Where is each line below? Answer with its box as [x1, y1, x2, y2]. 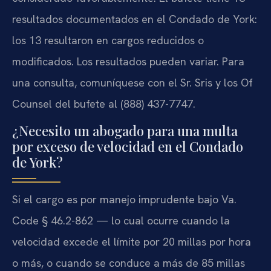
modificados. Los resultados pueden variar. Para [12, 54, 244, 68]
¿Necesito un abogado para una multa [12, 122, 238, 140]
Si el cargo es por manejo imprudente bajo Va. [12, 192, 237, 207]
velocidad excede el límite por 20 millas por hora [12, 235, 251, 249]
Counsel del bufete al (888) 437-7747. [12, 96, 195, 111]
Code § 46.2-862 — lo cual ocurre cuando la [12, 214, 230, 228]
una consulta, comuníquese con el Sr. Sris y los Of [12, 75, 253, 90]
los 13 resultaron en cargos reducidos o [12, 33, 204, 47]
